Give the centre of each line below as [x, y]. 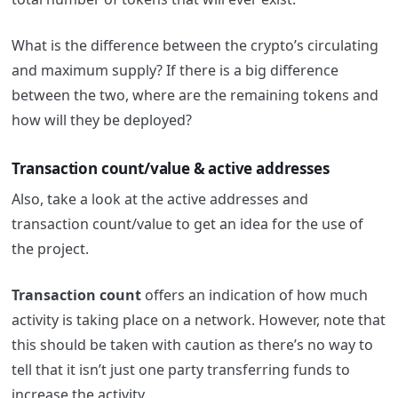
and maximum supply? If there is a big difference [175, 71]
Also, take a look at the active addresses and [159, 199]
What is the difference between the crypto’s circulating [195, 46]
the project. [52, 248]
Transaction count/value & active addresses [170, 169]
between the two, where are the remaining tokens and [195, 96]
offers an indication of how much [256, 295]
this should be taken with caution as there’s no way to [192, 344]
